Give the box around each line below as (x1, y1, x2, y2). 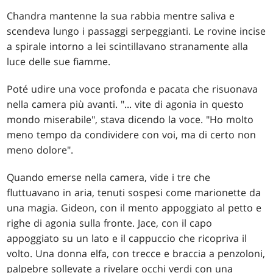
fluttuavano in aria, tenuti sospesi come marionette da (7, 185, 261, 199)
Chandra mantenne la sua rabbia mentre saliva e (7, 9, 235, 23)
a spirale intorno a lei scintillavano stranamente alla (7, 39, 249, 53)
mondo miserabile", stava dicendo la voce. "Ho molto (7, 112, 254, 126)
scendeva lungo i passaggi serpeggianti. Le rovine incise (7, 24, 266, 38)
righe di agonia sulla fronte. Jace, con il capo (7, 216, 213, 230)
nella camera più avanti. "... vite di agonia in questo (7, 97, 244, 111)
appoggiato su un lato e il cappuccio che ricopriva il (7, 231, 247, 245)
